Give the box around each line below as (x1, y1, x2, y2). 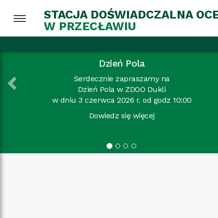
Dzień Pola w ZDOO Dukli (4, 85, 92, 94)
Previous (10, 31, 47, 42)
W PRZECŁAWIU (44, 19, 136, 33)
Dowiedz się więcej (15, 111, 81, 120)
